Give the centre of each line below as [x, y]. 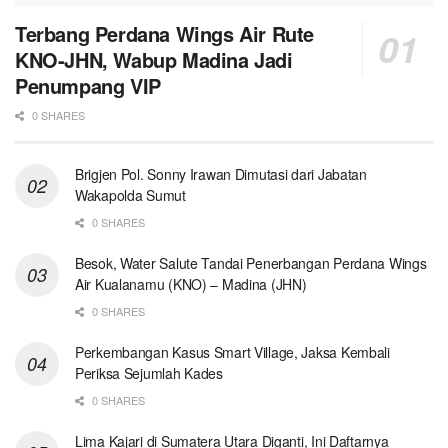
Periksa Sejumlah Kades [149, 372]
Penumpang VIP [88, 85]
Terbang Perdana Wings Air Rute [165, 33]
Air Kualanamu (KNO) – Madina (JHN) [191, 283]
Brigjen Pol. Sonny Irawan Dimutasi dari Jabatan [221, 173]
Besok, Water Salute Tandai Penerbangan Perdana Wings [251, 262]
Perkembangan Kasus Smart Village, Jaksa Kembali [232, 351]
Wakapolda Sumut [130, 194]
